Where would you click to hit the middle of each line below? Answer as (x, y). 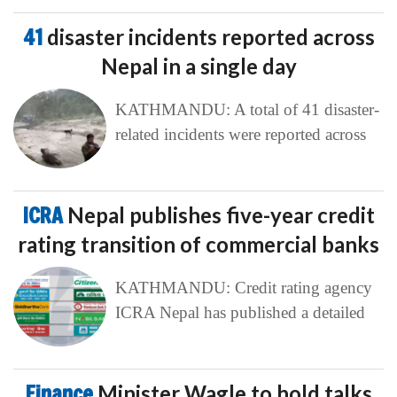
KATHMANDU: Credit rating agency (243, 287)
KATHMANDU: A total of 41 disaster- (247, 109)
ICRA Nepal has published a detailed (240, 312)
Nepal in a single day (198, 66)
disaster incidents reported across (210, 36)
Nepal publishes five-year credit (221, 214)
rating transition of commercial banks (198, 244)
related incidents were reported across (240, 134)
